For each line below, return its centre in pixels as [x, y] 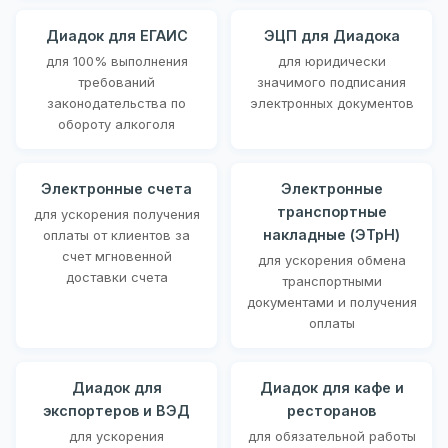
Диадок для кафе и [331, 387]
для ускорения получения [116, 213]
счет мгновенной [116, 255]
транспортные [331, 211]
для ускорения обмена [331, 259]
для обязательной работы [331, 435]
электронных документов [331, 102]
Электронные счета [116, 188]
